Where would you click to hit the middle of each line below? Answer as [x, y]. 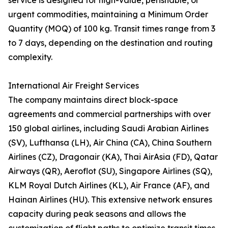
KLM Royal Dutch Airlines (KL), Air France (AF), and [109, 186]
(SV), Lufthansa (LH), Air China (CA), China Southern [110, 143]
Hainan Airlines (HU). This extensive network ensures [110, 200]
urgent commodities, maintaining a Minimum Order [108, 15]
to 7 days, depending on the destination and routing [110, 43]
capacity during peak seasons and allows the [97, 214]
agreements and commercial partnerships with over [109, 114]
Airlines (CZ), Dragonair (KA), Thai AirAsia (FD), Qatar [113, 157]
